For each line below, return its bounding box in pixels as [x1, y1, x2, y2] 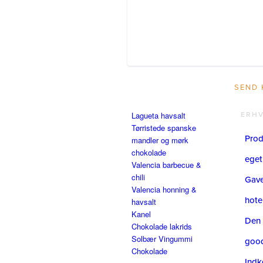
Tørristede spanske [131, 122, 196, 134]
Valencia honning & [131, 184, 197, 195]
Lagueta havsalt [131, 110, 186, 122]
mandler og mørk [131, 134, 188, 146]
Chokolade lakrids [131, 221, 192, 232]
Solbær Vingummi [131, 233, 193, 245]
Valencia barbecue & [131, 159, 201, 171]
